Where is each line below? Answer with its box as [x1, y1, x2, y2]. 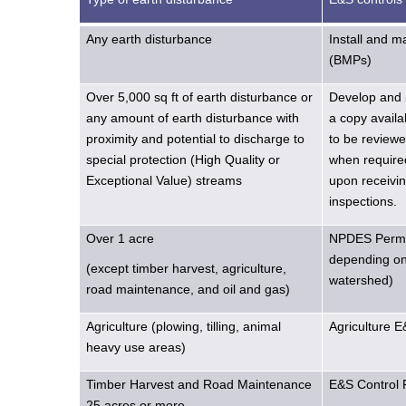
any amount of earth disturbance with [86, 110, 300, 125]
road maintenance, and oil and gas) [86, 282, 291, 297]
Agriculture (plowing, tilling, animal [86, 318, 282, 333]
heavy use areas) [86, 339, 187, 354]
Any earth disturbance [86, 31, 213, 46]
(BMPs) [329, 52, 372, 67]
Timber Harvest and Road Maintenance [86, 376, 313, 391]
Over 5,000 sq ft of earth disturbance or [86, 89, 314, 104]
